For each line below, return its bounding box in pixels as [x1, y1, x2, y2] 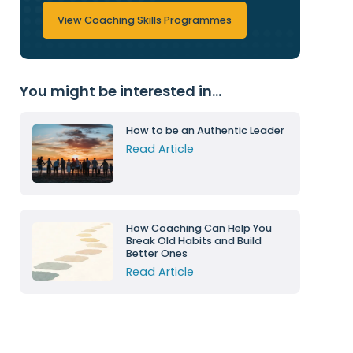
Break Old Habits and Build [125, 234, 262, 248]
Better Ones [125, 247, 188, 261]
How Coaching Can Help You [125, 221, 272, 236]
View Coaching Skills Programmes [57, 13, 232, 28]
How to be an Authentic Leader [125, 124, 284, 138]
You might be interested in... [19, 81, 221, 102]
